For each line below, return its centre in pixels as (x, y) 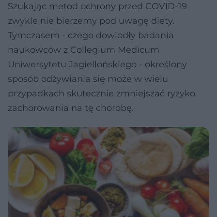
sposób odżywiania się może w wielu (88, 79)
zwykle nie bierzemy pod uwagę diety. (91, 21)
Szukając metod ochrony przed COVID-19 (97, 6)
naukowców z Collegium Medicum (84, 50)
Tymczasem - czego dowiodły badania (91, 35)
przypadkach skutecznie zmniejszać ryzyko (101, 93)
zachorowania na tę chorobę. (71, 108)
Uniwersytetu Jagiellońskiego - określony (97, 64)
